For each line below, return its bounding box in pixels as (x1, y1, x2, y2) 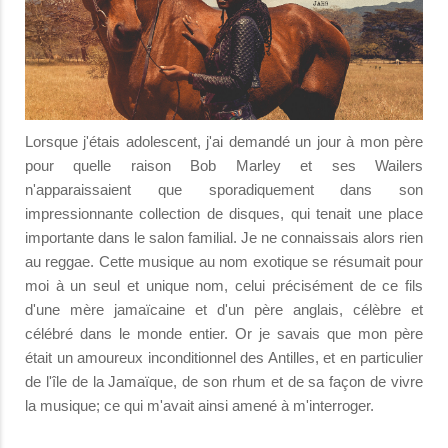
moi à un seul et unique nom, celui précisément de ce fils (25, 276, 423, 294)
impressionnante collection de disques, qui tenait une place (25, 204, 423, 222)
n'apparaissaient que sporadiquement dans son (25, 180, 423, 198)
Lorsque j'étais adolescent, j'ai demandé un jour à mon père (25, 132, 423, 150)
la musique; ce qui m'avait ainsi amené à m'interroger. (25, 396, 374, 414)
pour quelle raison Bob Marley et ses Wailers (25, 156, 423, 174)
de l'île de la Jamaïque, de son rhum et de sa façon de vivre (25, 372, 423, 390)
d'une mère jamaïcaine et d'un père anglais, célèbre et (25, 300, 423, 318)
